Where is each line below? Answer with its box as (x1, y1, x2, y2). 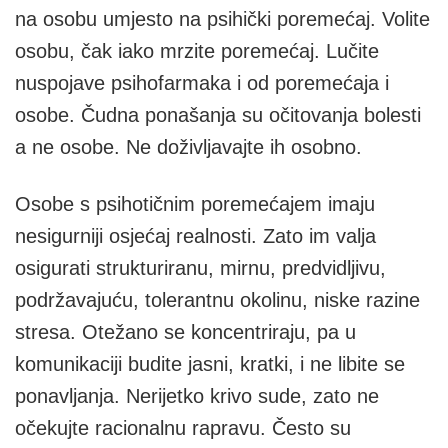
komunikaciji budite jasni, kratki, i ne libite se (15, 353, 405, 375)
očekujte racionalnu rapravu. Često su (15, 417, 351, 439)
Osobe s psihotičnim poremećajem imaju (15, 193, 375, 215)
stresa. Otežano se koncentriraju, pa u (15, 321, 356, 343)
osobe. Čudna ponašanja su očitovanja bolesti (15, 104, 421, 126)
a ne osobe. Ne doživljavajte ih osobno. (15, 136, 362, 158)
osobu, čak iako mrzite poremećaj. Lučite (15, 40, 379, 62)
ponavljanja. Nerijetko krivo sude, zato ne (15, 385, 379, 407)
